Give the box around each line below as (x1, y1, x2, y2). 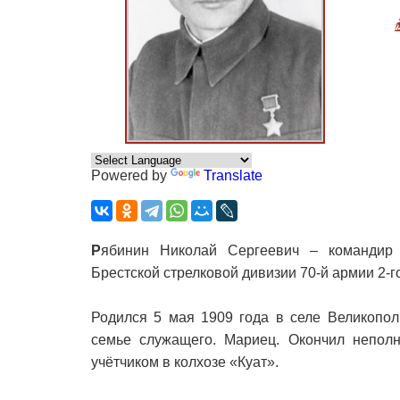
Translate (204, 167, 262, 183)
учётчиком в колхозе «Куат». (91, 354, 279, 370)
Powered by (91, 167, 171, 183)
